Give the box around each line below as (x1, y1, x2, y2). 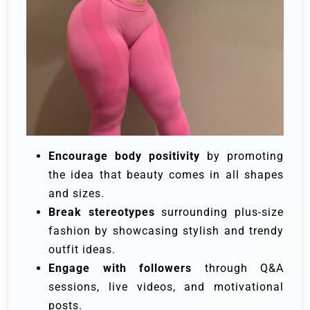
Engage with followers (48, 262, 192, 275)
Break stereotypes (48, 206, 155, 219)
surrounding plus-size (154, 206, 284, 219)
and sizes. (48, 187, 104, 201)
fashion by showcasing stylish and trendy (48, 224, 284, 238)
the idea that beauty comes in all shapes (48, 168, 284, 182)
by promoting (200, 149, 284, 163)
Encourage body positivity (48, 149, 200, 163)
